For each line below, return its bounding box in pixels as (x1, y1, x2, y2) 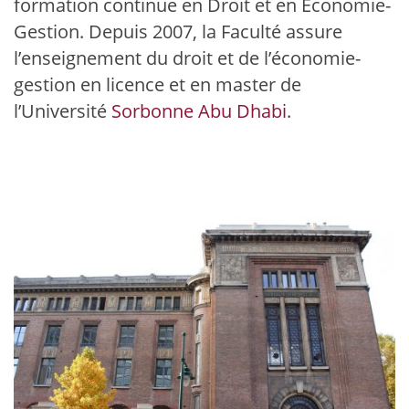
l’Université (14, 99, 111, 123)
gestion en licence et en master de (14, 72, 301, 97)
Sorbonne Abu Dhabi (111, 99, 287, 123)
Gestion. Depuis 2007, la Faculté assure (14, 19, 342, 44)
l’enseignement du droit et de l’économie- (14, 46, 361, 70)
